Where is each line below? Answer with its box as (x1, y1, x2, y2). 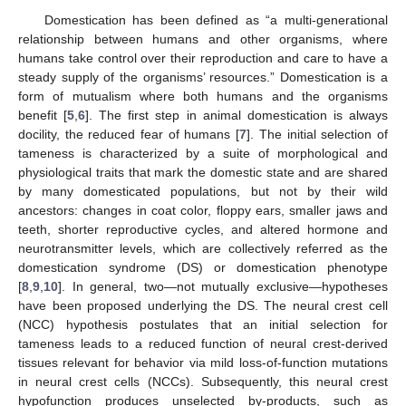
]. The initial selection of (246, 127, 389, 141)
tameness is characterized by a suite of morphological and (18, 146, 388, 160)
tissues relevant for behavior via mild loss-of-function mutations (18, 355, 388, 370)
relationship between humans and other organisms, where (18, 32, 388, 46)
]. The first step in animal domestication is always (85, 108, 389, 122)
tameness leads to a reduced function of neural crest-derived (18, 336, 388, 351)
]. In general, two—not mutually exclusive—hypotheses (58, 279, 388, 294)
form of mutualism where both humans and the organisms (18, 89, 388, 103)
